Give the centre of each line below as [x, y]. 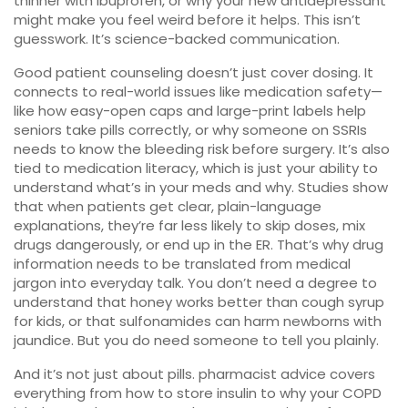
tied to [39, 168]
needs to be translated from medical [222, 264]
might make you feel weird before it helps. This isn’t [187, 20]
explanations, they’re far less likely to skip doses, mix [189, 225]
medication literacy [130, 168]
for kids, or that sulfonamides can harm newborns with [198, 321]
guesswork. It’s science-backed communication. [177, 39]
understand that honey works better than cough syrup [199, 302]
